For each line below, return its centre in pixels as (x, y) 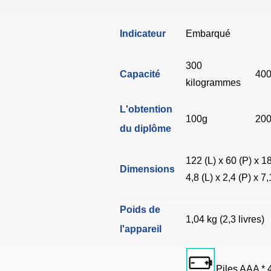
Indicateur (143, 34)
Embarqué (208, 34)
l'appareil (141, 229)
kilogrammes (213, 83)
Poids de (140, 210)
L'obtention (146, 109)
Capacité (140, 74)
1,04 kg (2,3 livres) (225, 220)
